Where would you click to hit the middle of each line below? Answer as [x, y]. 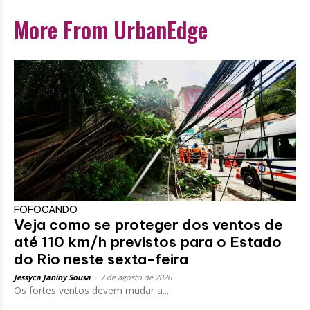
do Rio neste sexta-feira [101, 259]
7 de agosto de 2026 [136, 277]
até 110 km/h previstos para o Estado [148, 241]
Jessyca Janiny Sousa [52, 277]
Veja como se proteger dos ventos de [148, 224]
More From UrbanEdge [111, 29]
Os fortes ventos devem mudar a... [91, 290]
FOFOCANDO [46, 209]
